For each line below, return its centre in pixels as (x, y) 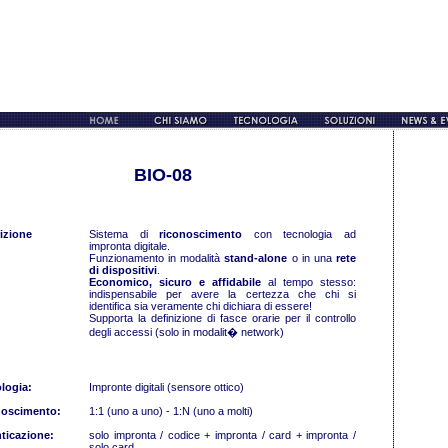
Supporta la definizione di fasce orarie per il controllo (222, 318)
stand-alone (256, 258)
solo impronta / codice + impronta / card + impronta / (222, 435)
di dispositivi (123, 270)
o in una (312, 258)
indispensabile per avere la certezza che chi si (222, 294)
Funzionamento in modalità (157, 258)
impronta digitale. (129, 246)
